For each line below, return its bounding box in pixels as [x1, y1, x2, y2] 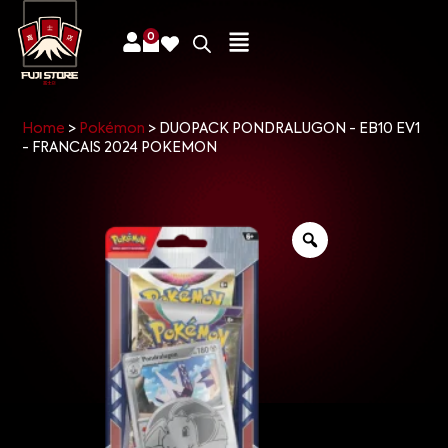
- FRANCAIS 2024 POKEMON [22, 141, 218, 155]
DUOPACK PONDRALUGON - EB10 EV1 [159, 122, 421, 136]
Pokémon [79, 122, 146, 136]
